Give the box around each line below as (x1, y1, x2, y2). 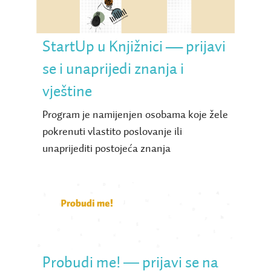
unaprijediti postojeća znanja (42, 143, 171, 154)
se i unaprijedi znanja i (42, 61, 184, 77)
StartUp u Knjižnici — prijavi (42, 39, 226, 55)
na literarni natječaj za (65, 218, 206, 233)
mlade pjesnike (88, 239, 183, 254)
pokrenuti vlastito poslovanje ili (42, 126, 182, 137)
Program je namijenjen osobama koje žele (42, 109, 228, 120)
